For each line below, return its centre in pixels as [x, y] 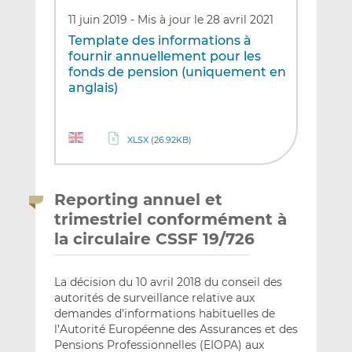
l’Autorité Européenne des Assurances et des [176, 329]
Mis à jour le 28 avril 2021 [205, 20]
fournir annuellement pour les [164, 57]
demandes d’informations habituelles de [164, 313]
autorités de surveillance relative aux [154, 297]
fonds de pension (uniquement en [177, 72]
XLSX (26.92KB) [159, 139]
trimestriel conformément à [170, 219]
